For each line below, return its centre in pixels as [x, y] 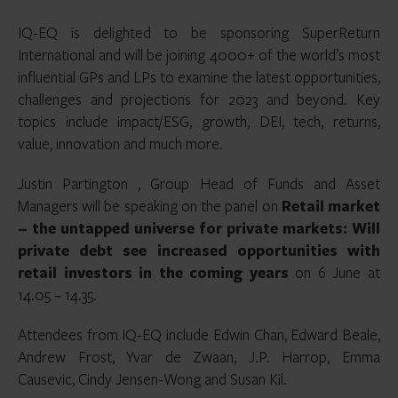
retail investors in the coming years [157, 272]
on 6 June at [338, 272]
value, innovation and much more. [120, 143]
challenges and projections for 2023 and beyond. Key [199, 99]
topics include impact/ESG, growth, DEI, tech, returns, [199, 121]
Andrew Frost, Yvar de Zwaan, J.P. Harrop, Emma [199, 357]
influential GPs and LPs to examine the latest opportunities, [199, 77]
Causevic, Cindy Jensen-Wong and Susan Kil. [152, 379]
